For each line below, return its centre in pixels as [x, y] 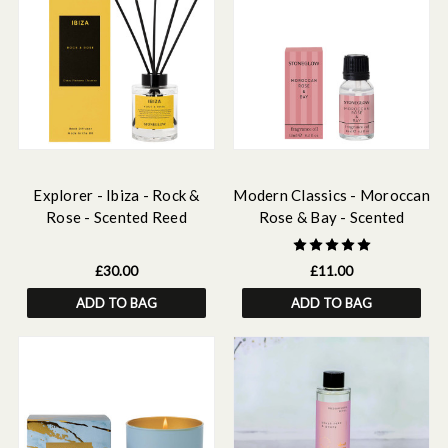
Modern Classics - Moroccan [331, 195]
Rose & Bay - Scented [331, 217]
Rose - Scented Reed [116, 217]
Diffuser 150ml [116, 239]
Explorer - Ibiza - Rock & [116, 195]
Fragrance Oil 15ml [331, 239]
